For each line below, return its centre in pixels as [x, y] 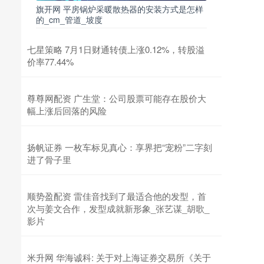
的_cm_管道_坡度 [69, 19]
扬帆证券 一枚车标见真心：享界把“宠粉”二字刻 [120, 147]
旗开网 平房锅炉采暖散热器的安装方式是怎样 [120, 9]
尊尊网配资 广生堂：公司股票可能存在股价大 [117, 98]
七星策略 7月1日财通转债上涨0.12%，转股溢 [116, 49]
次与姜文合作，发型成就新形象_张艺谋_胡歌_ [118, 208]
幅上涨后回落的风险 [67, 110]
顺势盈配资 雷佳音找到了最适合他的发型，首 [117, 196]
